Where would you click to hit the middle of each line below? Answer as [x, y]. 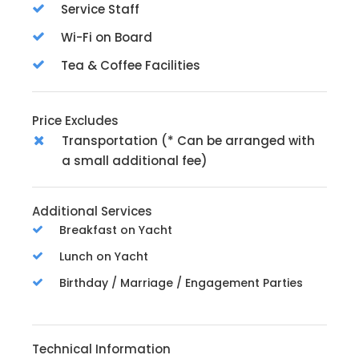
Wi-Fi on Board [107, 38]
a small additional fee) [135, 161]
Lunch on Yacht [104, 257]
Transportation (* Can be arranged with [188, 141]
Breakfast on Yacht [116, 230]
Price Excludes [75, 121]
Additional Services [92, 212]
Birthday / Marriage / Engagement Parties [181, 283]
